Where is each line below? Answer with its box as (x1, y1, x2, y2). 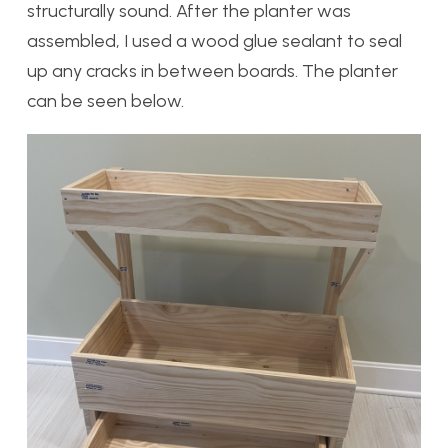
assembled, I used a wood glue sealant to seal (27, 30, 402, 53)
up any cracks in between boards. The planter (27, 60, 398, 83)
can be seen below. (27, 90, 184, 113)
